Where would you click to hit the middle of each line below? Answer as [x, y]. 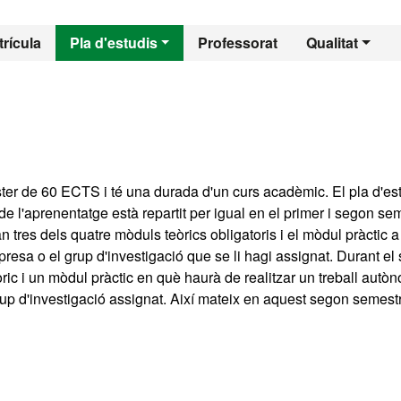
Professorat [238, 43]
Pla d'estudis [113, 43]
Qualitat [333, 43]
